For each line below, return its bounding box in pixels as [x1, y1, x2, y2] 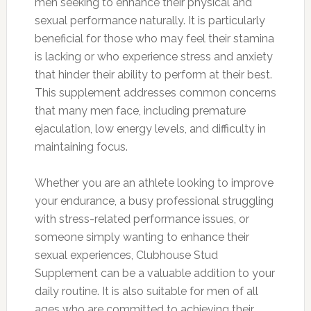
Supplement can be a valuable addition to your [34, 266, 275, 280]
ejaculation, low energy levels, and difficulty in [34, 121, 266, 135]
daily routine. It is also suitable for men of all [34, 284, 258, 298]
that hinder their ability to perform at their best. [34, 67, 272, 81]
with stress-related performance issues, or [34, 212, 249, 226]
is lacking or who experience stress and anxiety [34, 49, 273, 63]
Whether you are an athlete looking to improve [34, 176, 274, 190]
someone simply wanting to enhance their [34, 230, 249, 244]
